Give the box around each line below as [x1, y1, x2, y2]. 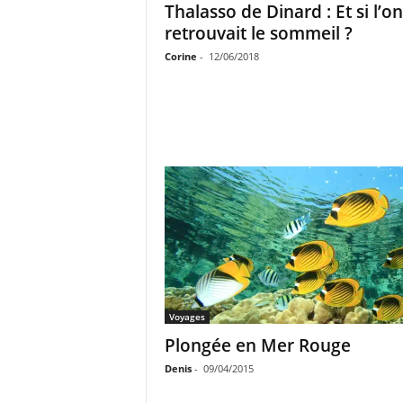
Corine [164, 49, 197, 63]
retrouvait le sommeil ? [164, 22, 353, 45]
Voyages [168, 310, 205, 323]
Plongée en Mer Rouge [164, 334, 351, 357]
